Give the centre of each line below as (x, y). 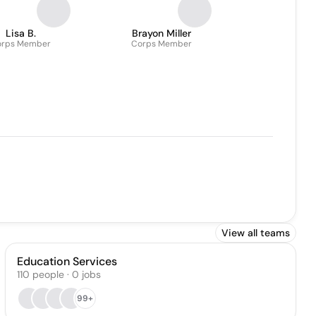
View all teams (256, 233)
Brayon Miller (162, 33)
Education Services (67, 261)
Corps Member (162, 44)
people (48, 274)
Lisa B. (20, 33)
